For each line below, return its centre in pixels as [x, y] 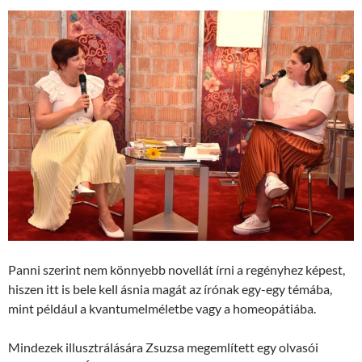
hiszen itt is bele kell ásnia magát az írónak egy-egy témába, [170, 289]
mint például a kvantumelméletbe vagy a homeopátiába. [162, 309]
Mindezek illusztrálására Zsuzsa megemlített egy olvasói [163, 347]
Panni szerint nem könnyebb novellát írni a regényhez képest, [177, 270]
